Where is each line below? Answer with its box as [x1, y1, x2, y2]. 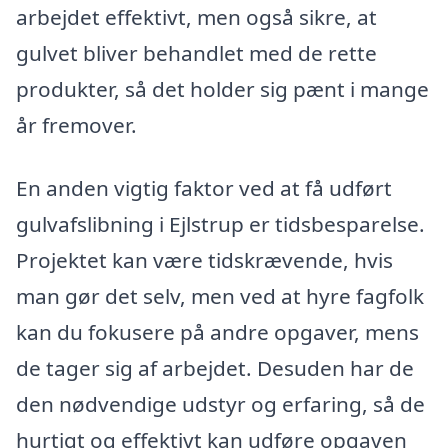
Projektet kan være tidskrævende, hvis [16, 246, 393, 275]
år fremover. [16, 110, 137, 139]
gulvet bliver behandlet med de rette [16, 38, 377, 67]
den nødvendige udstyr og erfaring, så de [16, 390, 425, 419]
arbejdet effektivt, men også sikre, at [16, 2, 377, 31]
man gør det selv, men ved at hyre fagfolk [16, 282, 424, 311]
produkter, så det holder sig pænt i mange [16, 74, 429, 103]
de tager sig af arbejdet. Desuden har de [16, 354, 414, 383]
